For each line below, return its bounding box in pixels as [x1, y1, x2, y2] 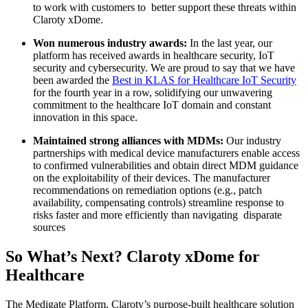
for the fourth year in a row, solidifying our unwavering [33, 87, 272, 99]
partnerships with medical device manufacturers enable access [33, 147, 300, 159]
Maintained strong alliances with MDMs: [33, 135, 226, 147]
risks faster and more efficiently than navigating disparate [33, 209, 282, 221]
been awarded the [33, 74, 112, 87]
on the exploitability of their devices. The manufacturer [33, 172, 270, 184]
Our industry [226, 135, 281, 147]
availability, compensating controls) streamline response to [33, 197, 284, 209]
